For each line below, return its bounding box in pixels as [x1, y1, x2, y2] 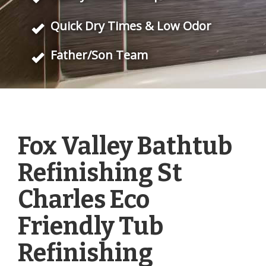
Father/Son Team [50, 46, 148, 63]
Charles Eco [18, 185, 150, 214]
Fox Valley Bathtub [18, 131, 232, 161]
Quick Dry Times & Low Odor [50, 17, 211, 34]
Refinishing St [18, 158, 182, 188]
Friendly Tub [18, 211, 163, 241]
